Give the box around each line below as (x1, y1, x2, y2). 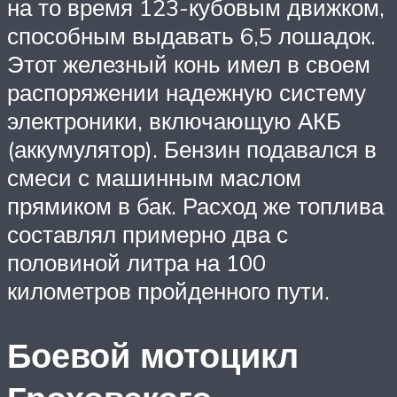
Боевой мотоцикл (7, 332, 299, 377)
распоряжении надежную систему (7, 77, 366, 106)
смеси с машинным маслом (7, 162, 301, 191)
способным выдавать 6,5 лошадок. (7, 20, 376, 50)
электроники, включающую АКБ (7, 105, 341, 135)
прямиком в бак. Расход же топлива (7, 191, 384, 220)
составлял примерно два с (7, 219, 288, 248)
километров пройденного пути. (7, 276, 330, 305)
